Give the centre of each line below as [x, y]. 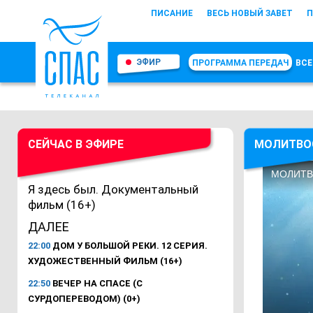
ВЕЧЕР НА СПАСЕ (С [96, 283]
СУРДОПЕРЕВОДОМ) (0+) [84, 299]
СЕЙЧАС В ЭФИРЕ [76, 144]
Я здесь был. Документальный [113, 189]
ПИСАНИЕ [172, 13]
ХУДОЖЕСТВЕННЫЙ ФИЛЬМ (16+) [105, 261]
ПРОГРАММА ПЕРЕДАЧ [240, 63]
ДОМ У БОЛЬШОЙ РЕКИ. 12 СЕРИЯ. [129, 246]
